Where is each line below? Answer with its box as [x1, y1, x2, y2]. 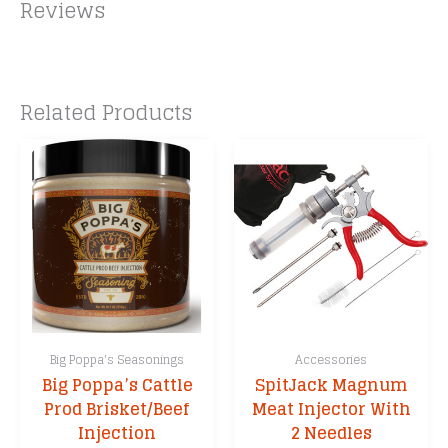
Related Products [20, 93, 193, 131]
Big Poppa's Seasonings [50, 348, 184, 370]
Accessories [295, 348, 367, 370]
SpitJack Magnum [254, 369, 408, 400]
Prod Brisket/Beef [44, 393, 190, 424]
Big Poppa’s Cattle [41, 369, 193, 400]
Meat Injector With [251, 393, 411, 424]
